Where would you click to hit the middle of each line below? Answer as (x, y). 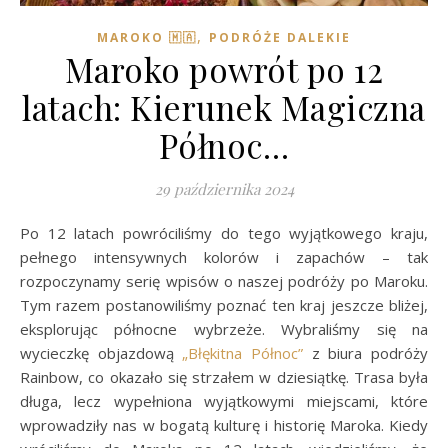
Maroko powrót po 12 (224, 68)
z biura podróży (366, 352)
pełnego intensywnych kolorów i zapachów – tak (224, 256)
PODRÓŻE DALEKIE (280, 37)
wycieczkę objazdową (101, 352)
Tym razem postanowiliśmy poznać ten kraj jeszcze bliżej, (224, 304)
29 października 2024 (224, 188)
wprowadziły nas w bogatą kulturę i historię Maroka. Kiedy (224, 424)
